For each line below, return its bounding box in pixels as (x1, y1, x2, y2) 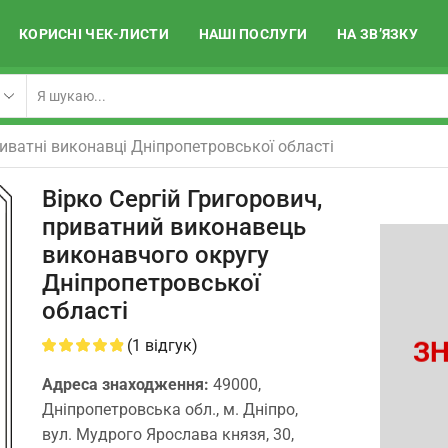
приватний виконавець (41, 213, 306, 242)
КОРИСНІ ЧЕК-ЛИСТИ (19, 25, 169, 42)
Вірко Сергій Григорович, (41, 185, 322, 214)
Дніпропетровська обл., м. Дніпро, (41, 400, 298, 420)
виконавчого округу (41, 241, 269, 270)
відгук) (140, 336, 198, 356)
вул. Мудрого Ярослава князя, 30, (41, 425, 294, 445)
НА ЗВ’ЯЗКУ (337, 25, 418, 42)
